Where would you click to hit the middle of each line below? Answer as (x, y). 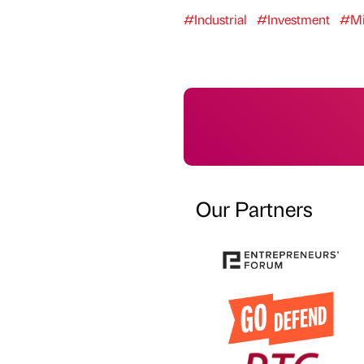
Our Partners (254, 208)
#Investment (293, 19)
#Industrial (215, 19)
